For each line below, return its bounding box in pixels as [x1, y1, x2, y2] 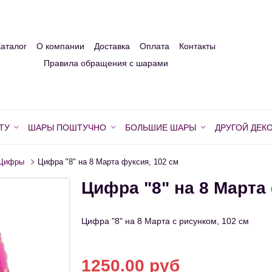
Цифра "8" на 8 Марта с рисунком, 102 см [81, 216, 249, 226]
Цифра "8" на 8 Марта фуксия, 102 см [38, 158, 179, 167]
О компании [36, 41, 84, 52]
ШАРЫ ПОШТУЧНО [28, 123, 107, 133]
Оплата [140, 41, 169, 52]
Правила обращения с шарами [43, 58, 168, 69]
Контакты [179, 41, 216, 52]
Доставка [94, 41, 130, 52]
